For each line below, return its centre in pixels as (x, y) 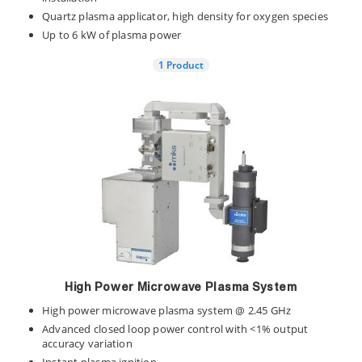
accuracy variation (87, 343)
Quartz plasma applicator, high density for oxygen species (185, 16)
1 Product (181, 64)
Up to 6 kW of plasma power (112, 35)
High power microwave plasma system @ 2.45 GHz (167, 310)
